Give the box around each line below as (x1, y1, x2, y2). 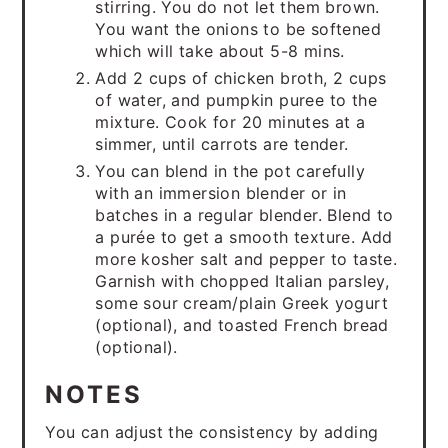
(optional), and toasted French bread (95, 315, 389, 335)
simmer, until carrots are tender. (95, 134, 349, 154)
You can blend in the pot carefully (95, 161, 365, 181)
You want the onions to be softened (95, 19, 381, 39)
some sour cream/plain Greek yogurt (95, 293, 388, 313)
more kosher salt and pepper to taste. (95, 249, 398, 269)
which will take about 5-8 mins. (95, 41, 345, 61)
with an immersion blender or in (95, 183, 347, 203)
